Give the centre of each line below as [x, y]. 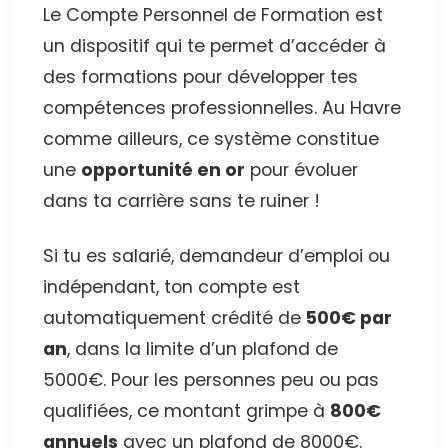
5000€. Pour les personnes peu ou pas [211, 380]
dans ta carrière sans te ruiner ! [182, 201]
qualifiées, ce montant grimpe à [187, 411]
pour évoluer [302, 170]
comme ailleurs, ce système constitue [211, 139]
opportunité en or [163, 170]
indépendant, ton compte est [172, 287]
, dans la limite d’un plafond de [203, 349]
